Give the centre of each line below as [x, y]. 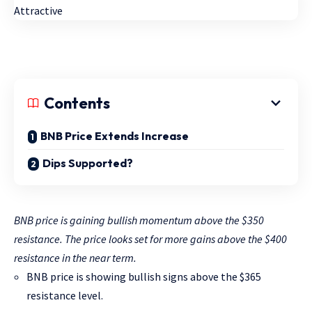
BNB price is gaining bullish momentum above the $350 [139, 220]
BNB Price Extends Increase [115, 136]
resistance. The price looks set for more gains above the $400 [150, 239]
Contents [77, 103]
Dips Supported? [88, 163]
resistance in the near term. [75, 258]
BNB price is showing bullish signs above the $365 [144, 276]
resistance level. [65, 295]
